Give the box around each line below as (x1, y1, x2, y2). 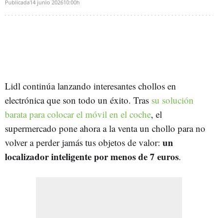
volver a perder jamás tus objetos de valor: (5, 136, 163, 148)
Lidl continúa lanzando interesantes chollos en (5, 79, 176, 92)
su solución (151, 93, 194, 106)
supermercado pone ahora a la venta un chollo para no (5, 122, 205, 134)
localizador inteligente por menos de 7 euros (5, 149, 179, 163)
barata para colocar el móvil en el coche (5, 108, 151, 120)
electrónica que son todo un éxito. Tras (5, 93, 151, 106)
